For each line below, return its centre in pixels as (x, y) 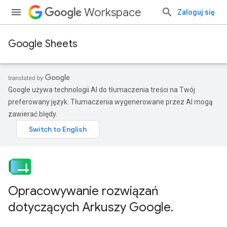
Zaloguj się (196, 12)
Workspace (113, 12)
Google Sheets (43, 44)
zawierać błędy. (33, 114)
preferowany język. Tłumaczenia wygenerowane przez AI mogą (110, 102)
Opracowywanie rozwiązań (83, 191)
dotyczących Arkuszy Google (89, 207)
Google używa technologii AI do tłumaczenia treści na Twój (102, 90)
